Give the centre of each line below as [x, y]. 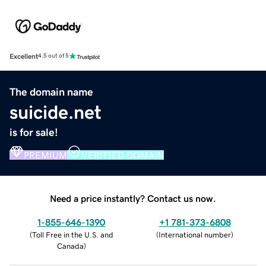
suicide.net [56, 112]
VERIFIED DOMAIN [123, 155]
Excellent [24, 56]
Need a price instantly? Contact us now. [133, 198]
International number [195, 235]
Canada [70, 246]
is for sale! [34, 132]
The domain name [51, 92]
